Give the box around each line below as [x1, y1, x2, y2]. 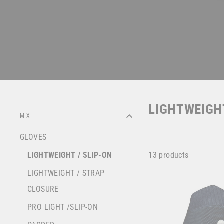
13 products [148, 150, 189, 160]
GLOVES [20, 132, 47, 142]
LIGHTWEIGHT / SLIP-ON [27, 150, 112, 160]
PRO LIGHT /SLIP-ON [27, 202, 98, 212]
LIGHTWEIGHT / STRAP [27, 168, 105, 178]
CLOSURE [27, 184, 59, 194]
